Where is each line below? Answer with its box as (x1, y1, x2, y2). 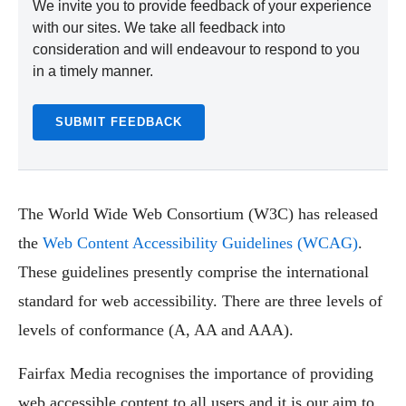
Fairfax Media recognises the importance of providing (18, 364, 373, 382)
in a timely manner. (33, 63, 153, 79)
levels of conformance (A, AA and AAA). (18, 321, 294, 339)
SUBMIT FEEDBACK (55, 115, 182, 129)
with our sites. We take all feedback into (33, 20, 285, 35)
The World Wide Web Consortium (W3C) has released (18, 205, 378, 223)
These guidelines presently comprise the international (18, 263, 369, 281)
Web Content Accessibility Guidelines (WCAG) (43, 234, 358, 252)
